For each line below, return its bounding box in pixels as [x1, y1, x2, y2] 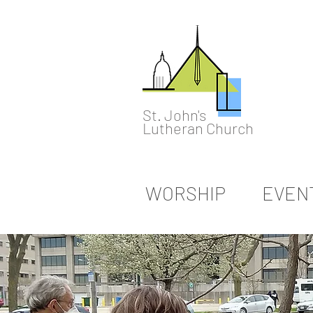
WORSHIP [145, 182, 226, 204]
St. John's [143, 105, 206, 124]
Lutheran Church [143, 119, 254, 137]
